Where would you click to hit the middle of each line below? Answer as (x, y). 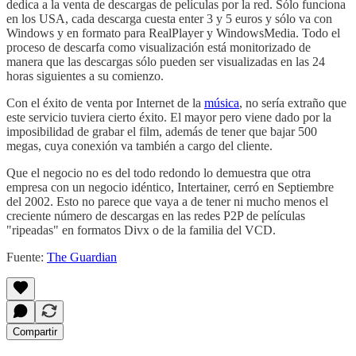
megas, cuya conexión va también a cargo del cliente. (139, 145)
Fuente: (27, 257)
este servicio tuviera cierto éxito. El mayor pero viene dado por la (169, 117)
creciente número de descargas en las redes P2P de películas (156, 215)
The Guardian (82, 257)
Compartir (35, 331)
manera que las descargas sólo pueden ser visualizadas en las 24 (166, 61)
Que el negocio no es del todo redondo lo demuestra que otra (159, 172)
